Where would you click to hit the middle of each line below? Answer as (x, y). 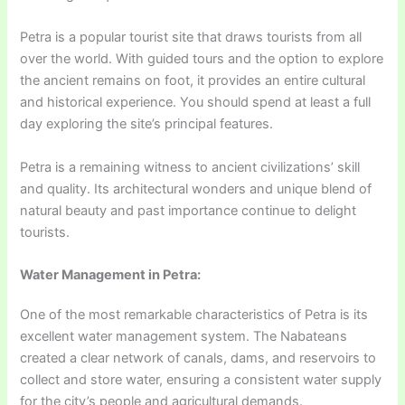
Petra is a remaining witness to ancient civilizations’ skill (190, 167)
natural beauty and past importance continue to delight (188, 210)
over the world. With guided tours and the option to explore (202, 59)
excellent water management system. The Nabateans (184, 336)
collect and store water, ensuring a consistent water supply (201, 379)
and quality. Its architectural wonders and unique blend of (196, 188)
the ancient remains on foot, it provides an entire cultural (193, 81)
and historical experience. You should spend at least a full (196, 103)
